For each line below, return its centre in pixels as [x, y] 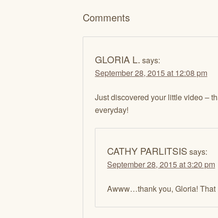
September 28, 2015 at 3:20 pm [161, 164]
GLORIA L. [118, 59]
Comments [106, 17]
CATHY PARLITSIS [147, 150]
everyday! [112, 109]
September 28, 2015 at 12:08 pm [151, 73]
